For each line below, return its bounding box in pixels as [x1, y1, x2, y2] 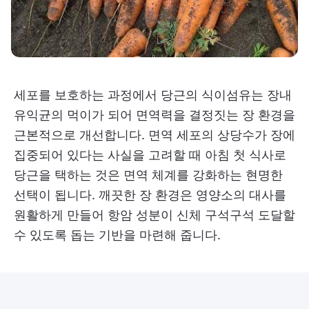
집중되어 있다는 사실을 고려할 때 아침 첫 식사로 [14, 147, 286, 162]
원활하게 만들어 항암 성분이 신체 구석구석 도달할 [14, 207, 295, 222]
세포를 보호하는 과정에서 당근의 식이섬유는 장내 [14, 87, 292, 102]
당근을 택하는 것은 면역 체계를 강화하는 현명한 [14, 167, 283, 182]
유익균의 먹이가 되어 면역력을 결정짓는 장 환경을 [14, 107, 295, 122]
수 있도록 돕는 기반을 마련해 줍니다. [14, 227, 221, 242]
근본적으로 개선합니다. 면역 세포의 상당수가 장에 [14, 127, 295, 142]
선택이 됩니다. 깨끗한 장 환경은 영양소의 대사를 [14, 187, 286, 202]
